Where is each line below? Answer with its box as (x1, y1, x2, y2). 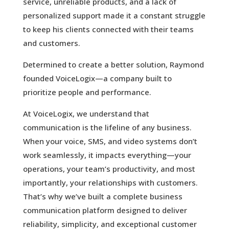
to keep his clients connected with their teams (22, 24, 194, 35)
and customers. (22, 38, 80, 49)
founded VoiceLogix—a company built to (22, 73, 172, 84)
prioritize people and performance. (22, 87, 151, 98)
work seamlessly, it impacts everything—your (22, 150, 191, 161)
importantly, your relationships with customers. (22, 177, 198, 188)
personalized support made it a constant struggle (22, 10, 205, 21)
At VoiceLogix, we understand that (22, 108, 149, 119)
